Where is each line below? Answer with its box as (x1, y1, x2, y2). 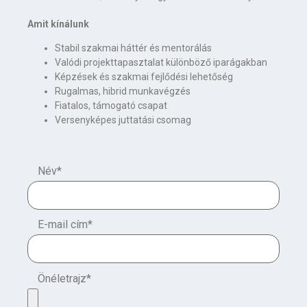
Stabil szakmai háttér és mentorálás (55, 42, 212, 53)
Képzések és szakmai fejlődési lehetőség (55, 71, 233, 82)
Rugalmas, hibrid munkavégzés (55, 86, 191, 97)
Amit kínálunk (27, 18, 89, 29)
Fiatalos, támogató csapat (55, 100, 167, 111)
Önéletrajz (38, 272, 86, 286)
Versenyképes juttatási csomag (55, 114, 191, 125)
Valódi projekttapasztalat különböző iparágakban (55, 57, 267, 68)
